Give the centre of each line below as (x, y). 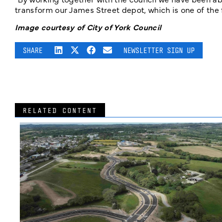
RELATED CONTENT (60, 111)
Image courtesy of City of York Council (88, 27)
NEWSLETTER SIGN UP (159, 51)
